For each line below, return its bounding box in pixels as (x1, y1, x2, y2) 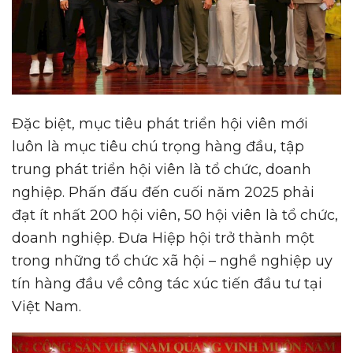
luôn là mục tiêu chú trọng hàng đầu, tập (12, 137, 304, 155)
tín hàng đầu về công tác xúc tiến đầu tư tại (12, 274, 322, 292)
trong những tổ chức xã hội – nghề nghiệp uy (12, 251, 333, 269)
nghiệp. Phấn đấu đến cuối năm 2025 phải (12, 183, 314, 201)
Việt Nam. (12, 297, 81, 315)
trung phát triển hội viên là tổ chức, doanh (12, 160, 311, 178)
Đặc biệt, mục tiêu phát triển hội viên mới (12, 114, 308, 132)
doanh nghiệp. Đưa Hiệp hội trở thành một (12, 229, 314, 247)
